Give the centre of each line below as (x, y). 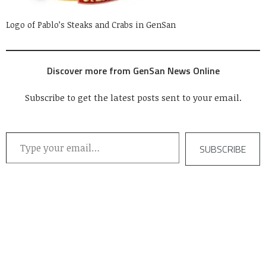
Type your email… (20, 132)
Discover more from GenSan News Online (133, 71)
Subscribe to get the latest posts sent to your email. (133, 98)
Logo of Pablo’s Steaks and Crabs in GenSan (91, 25)
